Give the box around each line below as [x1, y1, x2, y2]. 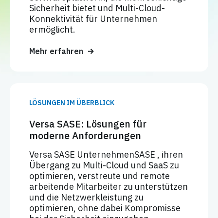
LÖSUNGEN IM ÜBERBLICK [29, 98, 114, 108]
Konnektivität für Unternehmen [29, 13, 157, 25]
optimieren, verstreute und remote [29, 170, 170, 182]
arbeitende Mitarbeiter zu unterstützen [29, 181, 188, 193]
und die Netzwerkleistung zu [29, 192, 144, 203]
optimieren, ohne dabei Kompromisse [29, 202, 181, 214]
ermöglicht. [29, 24, 75, 36]
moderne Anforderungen [29, 129, 141, 143]
